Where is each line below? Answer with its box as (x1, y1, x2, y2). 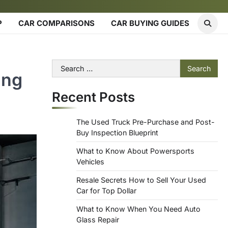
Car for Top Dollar (76, 186, 136, 195)
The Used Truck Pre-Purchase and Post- (76, 118, 215, 126)
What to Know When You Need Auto (76, 205, 201, 213)
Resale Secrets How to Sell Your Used (76, 176, 206, 184)
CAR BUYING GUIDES (111, 18, 189, 28)
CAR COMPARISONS (18, 18, 95, 28)
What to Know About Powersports (76, 147, 194, 155)
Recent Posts (52, 89, 135, 105)
